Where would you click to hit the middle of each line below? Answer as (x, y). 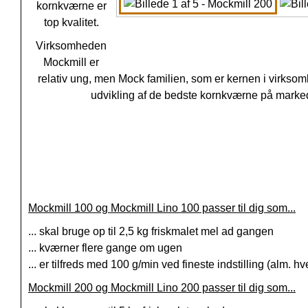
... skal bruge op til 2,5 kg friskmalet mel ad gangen (151, 232)
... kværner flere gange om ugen (105, 248)
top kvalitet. (71, 23)
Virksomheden (71, 46)
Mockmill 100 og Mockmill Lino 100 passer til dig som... (162, 208)
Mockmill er (71, 63)
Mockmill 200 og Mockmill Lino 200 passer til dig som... (162, 288)
